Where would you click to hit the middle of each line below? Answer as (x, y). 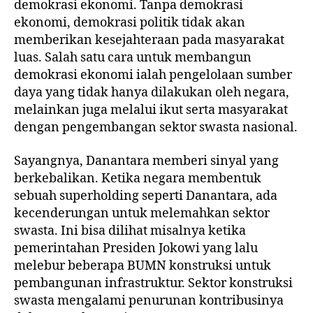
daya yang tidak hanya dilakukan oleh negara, (152, 93)
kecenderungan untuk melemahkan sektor (142, 213)
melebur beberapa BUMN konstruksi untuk (143, 265)
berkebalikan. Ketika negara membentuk (138, 178)
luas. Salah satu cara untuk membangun (133, 58)
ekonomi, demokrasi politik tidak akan (130, 23)
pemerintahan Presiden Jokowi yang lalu (136, 248)
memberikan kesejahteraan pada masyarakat (149, 41)
